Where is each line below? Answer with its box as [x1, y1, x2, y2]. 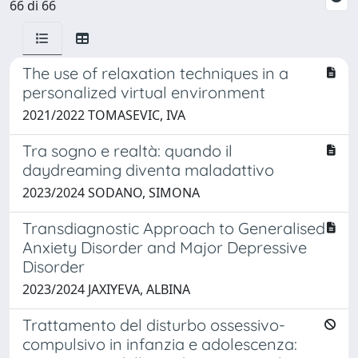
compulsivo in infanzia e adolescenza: [22, 333, 297, 354]
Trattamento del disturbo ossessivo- [22, 314, 285, 335]
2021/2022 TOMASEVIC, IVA [22, 105, 185, 124]
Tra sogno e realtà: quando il [22, 140, 233, 161]
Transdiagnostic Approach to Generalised [22, 217, 325, 238]
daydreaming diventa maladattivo [22, 159, 274, 180]
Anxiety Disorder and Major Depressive [22, 237, 307, 257]
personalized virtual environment [22, 82, 265, 102]
